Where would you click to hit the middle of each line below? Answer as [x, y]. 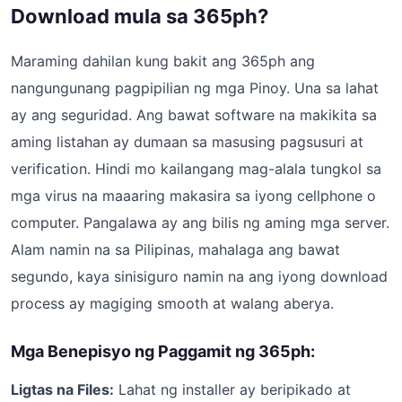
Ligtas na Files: [62, 389]
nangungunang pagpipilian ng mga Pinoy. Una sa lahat [195, 88]
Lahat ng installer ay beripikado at [232, 389]
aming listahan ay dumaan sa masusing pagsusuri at [187, 142]
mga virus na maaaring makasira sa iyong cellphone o [193, 196]
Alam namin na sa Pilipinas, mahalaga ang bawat [175, 249]
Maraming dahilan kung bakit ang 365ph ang [163, 61]
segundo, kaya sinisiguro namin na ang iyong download [199, 276]
